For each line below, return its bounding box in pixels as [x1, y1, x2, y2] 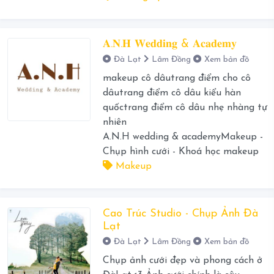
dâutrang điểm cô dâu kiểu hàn [102, 88, 241, 98]
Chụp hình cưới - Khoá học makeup [102, 147, 259, 157]
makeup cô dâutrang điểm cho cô [102, 73, 251, 84]
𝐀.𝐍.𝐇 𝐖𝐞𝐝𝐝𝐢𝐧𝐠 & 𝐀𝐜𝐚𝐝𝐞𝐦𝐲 [102, 39, 237, 51]
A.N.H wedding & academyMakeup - [102, 132, 263, 143]
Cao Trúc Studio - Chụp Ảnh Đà [102, 208, 258, 220]
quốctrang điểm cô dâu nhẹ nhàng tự [102, 103, 267, 113]
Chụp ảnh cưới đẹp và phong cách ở [102, 256, 262, 266]
